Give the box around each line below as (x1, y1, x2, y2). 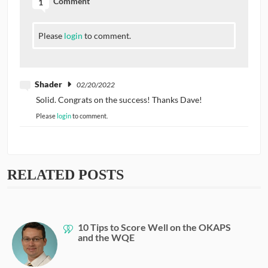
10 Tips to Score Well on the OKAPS (77, 221, 231, 233)
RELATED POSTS (7, 166, 124, 182)
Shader (35, 79, 62, 90)
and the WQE (77, 231, 135, 243)
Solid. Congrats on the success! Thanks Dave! (35, 94, 202, 105)
